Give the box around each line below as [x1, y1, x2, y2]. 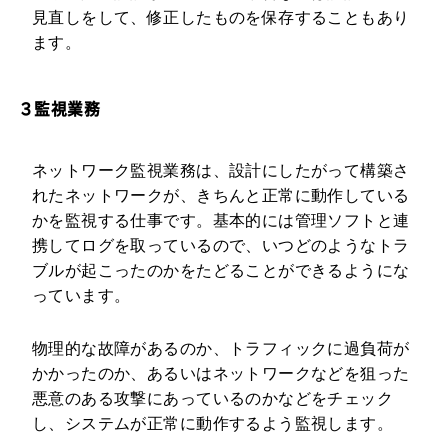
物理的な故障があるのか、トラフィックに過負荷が [31, 339, 410, 357]
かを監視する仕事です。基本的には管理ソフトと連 [31, 211, 410, 229]
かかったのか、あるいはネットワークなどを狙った [31, 364, 410, 382]
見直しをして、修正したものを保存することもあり [31, 9, 410, 27]
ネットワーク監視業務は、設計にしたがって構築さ [31, 161, 410, 179]
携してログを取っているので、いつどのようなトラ [31, 236, 410, 254]
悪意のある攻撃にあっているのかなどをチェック [31, 389, 394, 407]
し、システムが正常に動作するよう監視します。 [31, 414, 394, 432]
